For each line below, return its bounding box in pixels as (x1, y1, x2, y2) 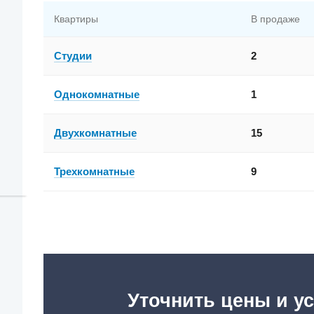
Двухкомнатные (53, 127, 137, 139)
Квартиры (53, 13, 98, 25)
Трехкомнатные (53, 165, 135, 178)
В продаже (250, 13, 300, 25)
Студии (53, 50, 92, 62)
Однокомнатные (53, 88, 139, 101)
